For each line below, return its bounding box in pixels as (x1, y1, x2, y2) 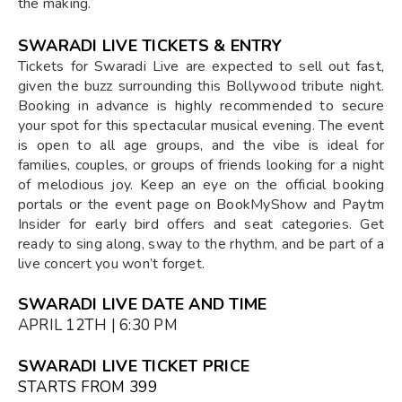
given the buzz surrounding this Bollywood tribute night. (18, 75, 384, 96)
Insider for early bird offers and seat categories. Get (18, 214, 384, 234)
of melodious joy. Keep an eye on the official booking (18, 174, 384, 195)
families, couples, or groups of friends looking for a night (18, 154, 384, 175)
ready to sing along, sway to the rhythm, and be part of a (18, 233, 384, 254)
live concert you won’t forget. (18, 253, 205, 274)
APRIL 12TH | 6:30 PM (18, 314, 178, 336)
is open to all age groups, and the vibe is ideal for (18, 135, 384, 155)
